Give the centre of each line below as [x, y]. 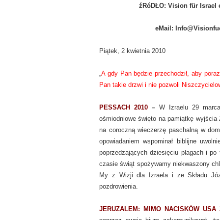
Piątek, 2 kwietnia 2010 [132, 51]
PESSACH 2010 [124, 107]
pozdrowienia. [119, 186]
